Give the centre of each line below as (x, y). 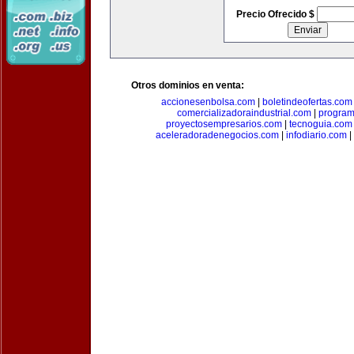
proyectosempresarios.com (224, 124)
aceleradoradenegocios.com (217, 135)
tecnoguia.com (321, 124)
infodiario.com (316, 135)
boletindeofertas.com (307, 102)
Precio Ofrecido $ (276, 14)
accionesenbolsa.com (208, 102)
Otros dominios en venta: (188, 85)
